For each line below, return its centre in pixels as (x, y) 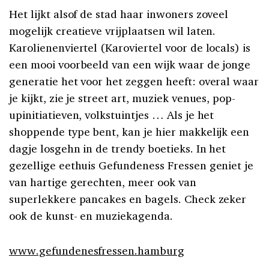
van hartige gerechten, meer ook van (103, 182)
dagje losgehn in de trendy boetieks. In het (118, 148)
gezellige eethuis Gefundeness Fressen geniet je (131, 165)
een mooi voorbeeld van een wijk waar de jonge (130, 64)
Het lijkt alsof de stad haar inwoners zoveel (119, 14)
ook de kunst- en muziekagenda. (91, 215)
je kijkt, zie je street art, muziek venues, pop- (122, 98)
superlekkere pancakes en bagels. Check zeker (128, 198)
